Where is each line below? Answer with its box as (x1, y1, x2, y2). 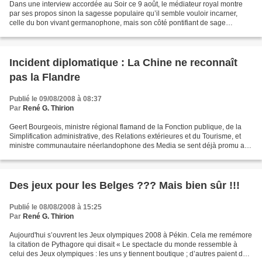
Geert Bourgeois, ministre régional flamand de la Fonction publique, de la (9, 122, 242, 131)
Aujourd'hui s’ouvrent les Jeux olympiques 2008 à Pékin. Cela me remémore (9, 230, 252, 239)
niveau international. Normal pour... (9, 150, 120, 159)
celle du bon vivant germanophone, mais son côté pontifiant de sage (9, 18, 226, 27)
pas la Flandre (9, 71, 80, 83)
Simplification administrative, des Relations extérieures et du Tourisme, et (9, 132, 241, 140)
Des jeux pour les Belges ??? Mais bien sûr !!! (9, 179, 240, 191)
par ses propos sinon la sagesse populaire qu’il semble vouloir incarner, (9, 9, 237, 18)
